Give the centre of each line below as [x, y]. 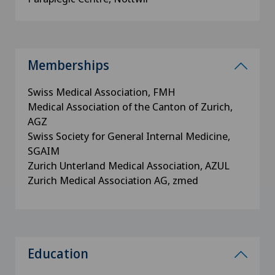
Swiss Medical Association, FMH [102, 92]
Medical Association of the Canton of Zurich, [130, 107]
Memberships [68, 65]
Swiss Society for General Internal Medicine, [129, 136]
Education [58, 254]
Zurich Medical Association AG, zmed [113, 180]
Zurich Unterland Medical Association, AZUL [129, 165]
